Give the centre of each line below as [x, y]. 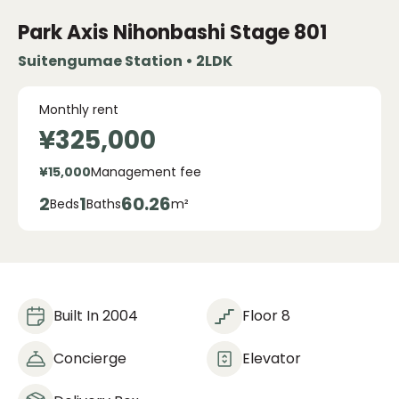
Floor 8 [266, 316]
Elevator [272, 358]
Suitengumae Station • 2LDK [125, 61]
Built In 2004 [96, 316]
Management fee [146, 172]
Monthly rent [79, 110]
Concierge [90, 358]
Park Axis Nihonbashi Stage [154, 33]
